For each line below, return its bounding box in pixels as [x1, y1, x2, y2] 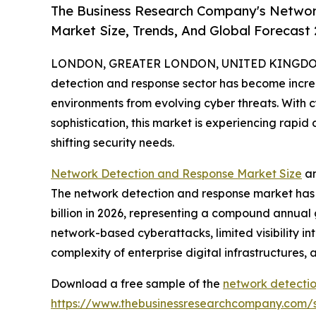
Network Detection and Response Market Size [51, 166, 302, 181]
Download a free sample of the [51, 276, 223, 291]
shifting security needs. [51, 135, 174, 150]
